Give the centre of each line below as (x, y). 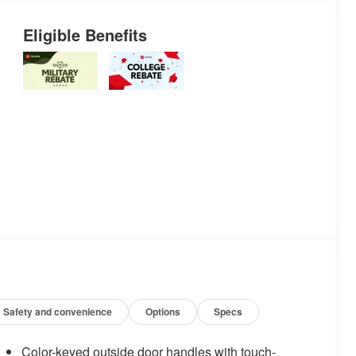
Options (163, 312)
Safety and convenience (58, 312)
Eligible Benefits (85, 35)
